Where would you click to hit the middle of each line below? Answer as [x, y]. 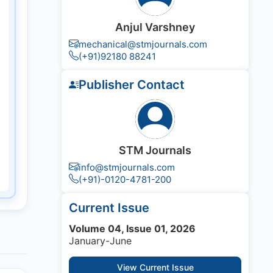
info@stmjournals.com [127, 168]
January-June [100, 241]
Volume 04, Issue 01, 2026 [132, 229]
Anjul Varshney [155, 27]
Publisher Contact [132, 85]
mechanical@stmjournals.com [143, 44]
